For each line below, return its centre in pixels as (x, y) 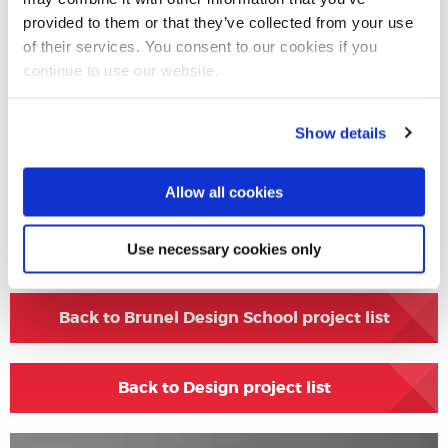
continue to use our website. (121, 69)
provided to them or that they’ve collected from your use (218, 21)
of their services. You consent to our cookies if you (200, 45)
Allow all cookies (224, 192)
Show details (341, 132)
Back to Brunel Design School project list (224, 317)
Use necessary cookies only (224, 248)
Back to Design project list (224, 387)
